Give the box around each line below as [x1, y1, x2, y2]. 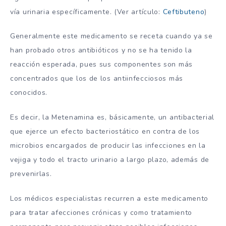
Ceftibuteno [162, 7, 205, 17]
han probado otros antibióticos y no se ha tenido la [10, 45, 192, 55]
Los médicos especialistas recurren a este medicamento [10, 194, 209, 204]
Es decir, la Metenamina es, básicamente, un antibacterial [10, 112, 214, 123]
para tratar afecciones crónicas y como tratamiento [10, 208, 193, 218]
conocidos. [10, 88, 47, 98]
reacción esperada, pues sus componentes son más [10, 60, 193, 70]
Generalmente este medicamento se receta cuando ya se [10, 31, 213, 41]
